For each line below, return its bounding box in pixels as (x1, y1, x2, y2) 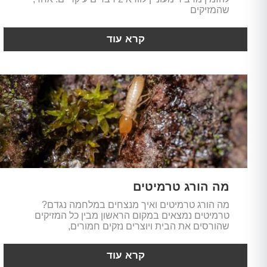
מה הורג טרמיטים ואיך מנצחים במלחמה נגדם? (41, 199, 229, 210)
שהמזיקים (190, 4, 229, 15)
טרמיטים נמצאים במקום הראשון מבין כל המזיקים (34, 210, 229, 221)
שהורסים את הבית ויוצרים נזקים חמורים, (67, 221, 229, 231)
